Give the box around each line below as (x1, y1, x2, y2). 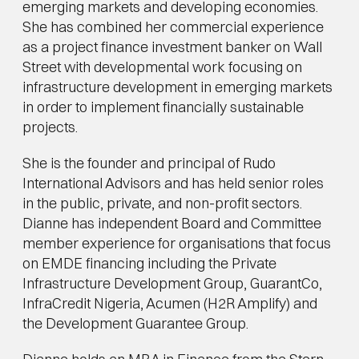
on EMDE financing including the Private (22, 254, 276, 272)
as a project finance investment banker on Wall (22, 38, 322, 56)
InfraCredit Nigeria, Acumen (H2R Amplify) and (22, 294, 317, 313)
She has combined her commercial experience (22, 18, 324, 36)
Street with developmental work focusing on (22, 58, 302, 76)
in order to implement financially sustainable (22, 98, 304, 116)
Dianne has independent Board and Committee (22, 214, 321, 232)
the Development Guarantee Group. (22, 314, 248, 333)
